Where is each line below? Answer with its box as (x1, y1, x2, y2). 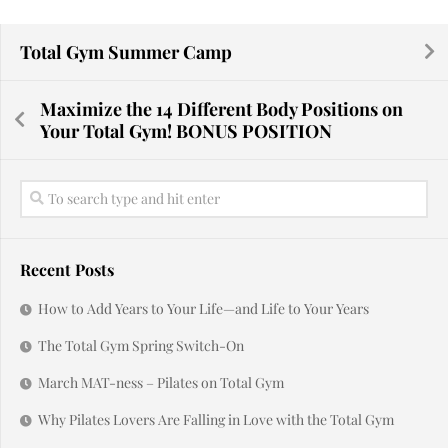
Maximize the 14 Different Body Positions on (40, 96, 403, 121)
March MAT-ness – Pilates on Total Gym (38, 372, 284, 392)
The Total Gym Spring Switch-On (38, 335, 244, 355)
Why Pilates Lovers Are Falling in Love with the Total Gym (38, 409, 394, 429)
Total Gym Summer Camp (20, 39, 232, 64)
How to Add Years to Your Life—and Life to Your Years (38, 298, 369, 318)
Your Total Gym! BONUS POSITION (40, 118, 332, 143)
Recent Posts (20, 258, 114, 280)
